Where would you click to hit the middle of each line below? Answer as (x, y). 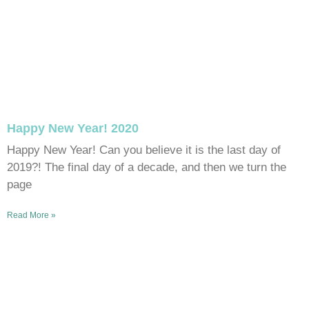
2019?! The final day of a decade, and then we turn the (147, 167)
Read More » (31, 215)
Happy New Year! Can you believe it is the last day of (144, 150)
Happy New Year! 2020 (73, 128)
